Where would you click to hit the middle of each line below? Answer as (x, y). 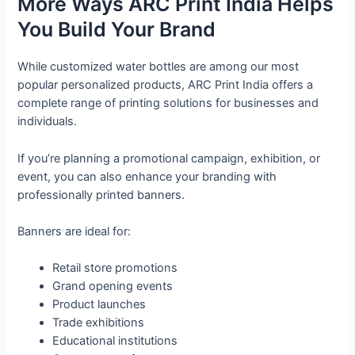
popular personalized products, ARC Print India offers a (166, 85)
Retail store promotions (115, 268)
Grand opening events (113, 286)
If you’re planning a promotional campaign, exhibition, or (169, 158)
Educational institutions (115, 341)
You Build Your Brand (117, 30)
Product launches (99, 305)
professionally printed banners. (101, 195)
